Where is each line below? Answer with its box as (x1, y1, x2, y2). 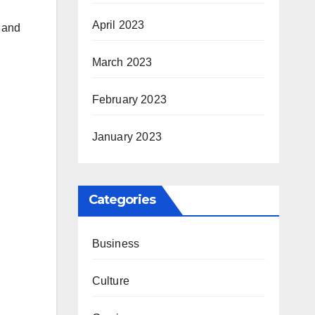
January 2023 (91, 131, 162, 143)
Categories (88, 192, 156, 207)
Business (91, 238, 140, 250)
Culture (91, 275, 129, 287)
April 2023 (91, 19, 145, 31)
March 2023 (91, 56, 153, 68)
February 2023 (91, 94, 167, 105)
